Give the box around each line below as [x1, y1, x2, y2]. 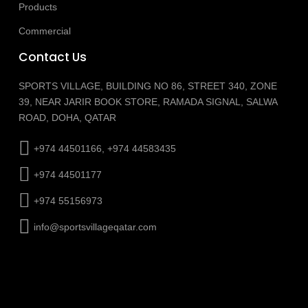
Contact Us [18, 49, 87, 66]
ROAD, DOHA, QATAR [18, 112, 116, 124]
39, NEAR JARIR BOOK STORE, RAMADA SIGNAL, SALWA [18, 96, 277, 108]
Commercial [18, 25, 71, 36]
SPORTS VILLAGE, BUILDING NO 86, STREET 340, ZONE [18, 80, 277, 92]
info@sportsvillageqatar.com [33, 221, 157, 232]
